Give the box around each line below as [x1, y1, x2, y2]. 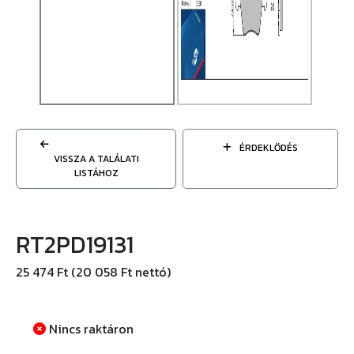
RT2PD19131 [16, 227, 134, 262]
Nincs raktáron [46, 319, 134, 338]
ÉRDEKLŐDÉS [237, 141, 298, 155]
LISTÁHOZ [73, 166, 119, 180]
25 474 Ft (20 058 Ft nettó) [16, 262, 171, 281]
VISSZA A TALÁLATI [53, 152, 139, 166]
